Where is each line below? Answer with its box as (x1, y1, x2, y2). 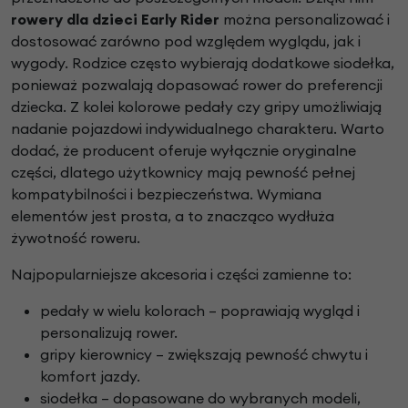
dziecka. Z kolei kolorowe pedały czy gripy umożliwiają (11, 97, 382, 117)
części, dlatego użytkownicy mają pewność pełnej (11, 163, 355, 182)
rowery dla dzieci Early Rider (11, 10, 219, 29)
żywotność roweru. (11, 229, 140, 248)
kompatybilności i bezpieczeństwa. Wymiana (11, 185, 321, 204)
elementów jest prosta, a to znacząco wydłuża (11, 207, 334, 226)
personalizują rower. (40, 323, 178, 342)
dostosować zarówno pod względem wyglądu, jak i (11, 32, 361, 51)
